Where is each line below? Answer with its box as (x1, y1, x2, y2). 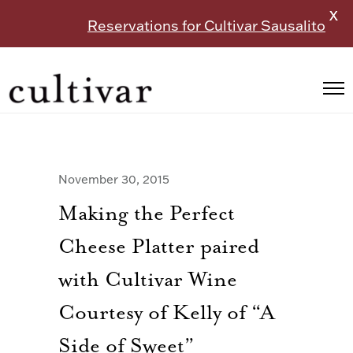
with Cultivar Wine (58, 268, 237, 293)
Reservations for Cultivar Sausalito (87, 17, 325, 35)
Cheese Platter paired (58, 235, 259, 260)
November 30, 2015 (58, 172, 169, 188)
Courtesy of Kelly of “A (58, 301, 275, 326)
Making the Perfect (58, 202, 235, 227)
